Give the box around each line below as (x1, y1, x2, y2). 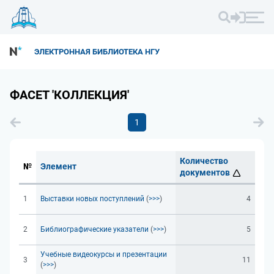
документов (180, 168, 230, 177)
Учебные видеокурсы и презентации (40, 250, 167, 259)
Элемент (40, 161, 76, 171)
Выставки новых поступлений (40, 194, 144, 203)
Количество (180, 156, 228, 166)
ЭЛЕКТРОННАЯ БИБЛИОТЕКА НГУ (34, 47, 160, 56)
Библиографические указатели (40, 225, 149, 234)
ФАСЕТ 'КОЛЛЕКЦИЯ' (10, 87, 129, 102)
